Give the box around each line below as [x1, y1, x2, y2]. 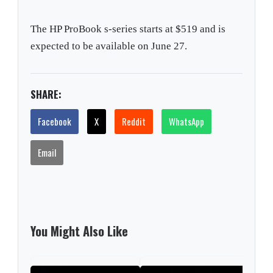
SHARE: [30, 87, 62, 102]
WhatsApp [169, 115, 205, 129]
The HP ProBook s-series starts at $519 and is [30, 23, 226, 35]
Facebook [38, 115, 72, 129]
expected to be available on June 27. [30, 40, 188, 52]
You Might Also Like [30, 221, 129, 240]
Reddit [122, 115, 146, 129]
